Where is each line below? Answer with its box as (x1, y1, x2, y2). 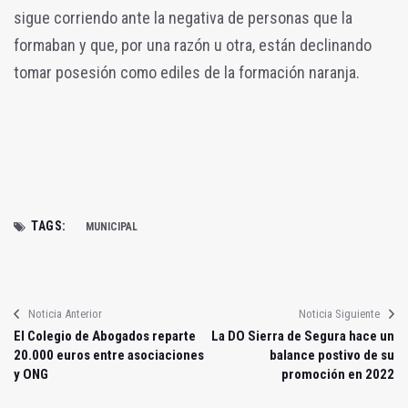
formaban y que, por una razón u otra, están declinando (14, 36, 372, 56)
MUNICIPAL (85, 220, 138, 234)
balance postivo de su (270, 347, 394, 364)
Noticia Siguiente (299, 307, 380, 321)
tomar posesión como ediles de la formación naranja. (14, 63, 360, 83)
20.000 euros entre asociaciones (14, 347, 204, 364)
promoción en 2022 (281, 366, 394, 383)
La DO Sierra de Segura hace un (211, 328, 394, 345)
